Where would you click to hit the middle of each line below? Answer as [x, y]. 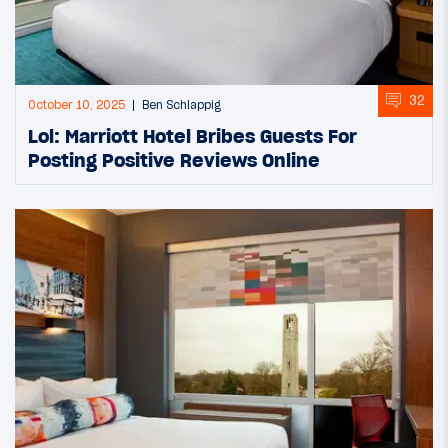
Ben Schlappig [181, 104]
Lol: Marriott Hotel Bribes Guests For [192, 135]
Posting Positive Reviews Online [174, 159]
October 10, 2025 [76, 104]
